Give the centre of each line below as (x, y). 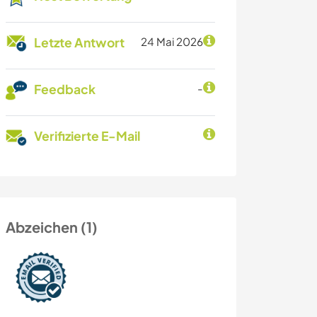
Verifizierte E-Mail (87, 136)
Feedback (65, 90)
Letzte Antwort (79, 43)
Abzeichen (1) (52, 227)
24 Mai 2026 (172, 42)
